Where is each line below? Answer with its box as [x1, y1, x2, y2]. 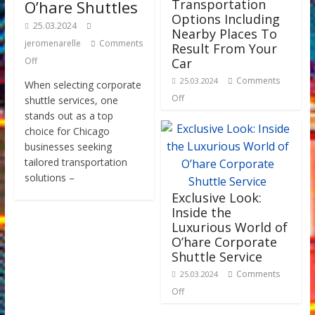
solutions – [24, 171, 75, 184]
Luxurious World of [172, 219, 288, 236]
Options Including [172, 11, 281, 27]
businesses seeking [24, 140, 112, 153]
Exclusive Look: [172, 189, 262, 206]
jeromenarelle [24, 37, 81, 49]
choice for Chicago [24, 124, 110, 138]
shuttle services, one [24, 94, 118, 107]
